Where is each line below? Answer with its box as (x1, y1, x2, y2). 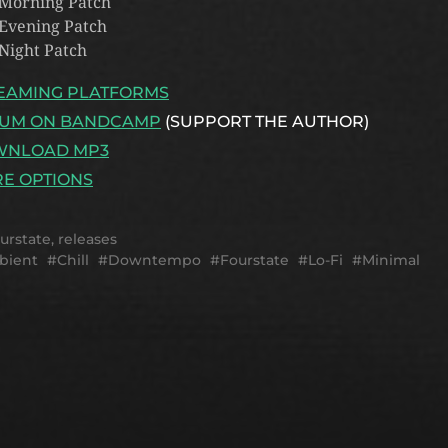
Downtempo (108, 250, 201, 269)
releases (58, 229, 117, 248)
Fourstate (220, 250, 289, 269)
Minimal (362, 250, 420, 269)
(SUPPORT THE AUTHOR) (161, 111, 369, 131)
